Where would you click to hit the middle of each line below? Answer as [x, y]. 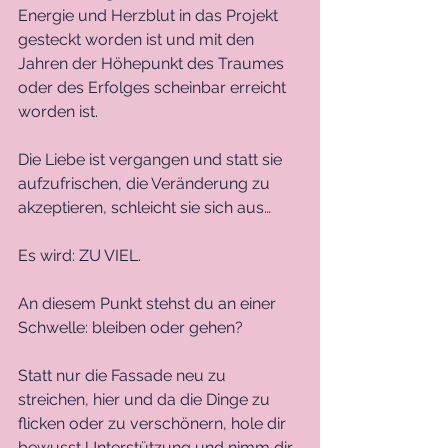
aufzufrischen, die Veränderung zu [146, 183]
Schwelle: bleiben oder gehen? [130, 327]
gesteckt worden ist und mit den [138, 39]
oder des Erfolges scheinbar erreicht [154, 87]
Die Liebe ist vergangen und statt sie [152, 159]
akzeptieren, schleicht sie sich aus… [144, 207]
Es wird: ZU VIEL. [81, 255]
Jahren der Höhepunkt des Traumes [153, 63]
